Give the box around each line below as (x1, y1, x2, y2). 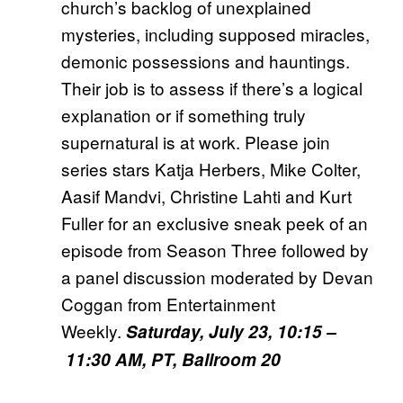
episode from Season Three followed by (61, 237, 369, 263)
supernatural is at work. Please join (61, 130, 330, 155)
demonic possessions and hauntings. (61, 49, 350, 74)
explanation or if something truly (61, 103, 306, 128)
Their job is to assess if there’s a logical (61, 76, 363, 101)
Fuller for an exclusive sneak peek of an (61, 210, 368, 236)
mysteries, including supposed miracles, (61, 22, 370, 47)
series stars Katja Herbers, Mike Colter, (61, 157, 361, 182)
